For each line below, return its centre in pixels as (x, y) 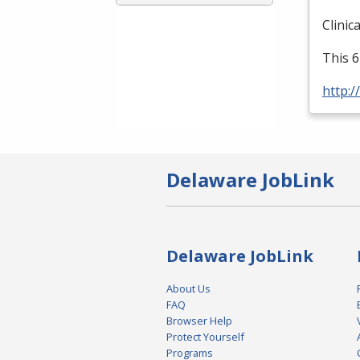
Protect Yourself (205, 337)
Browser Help (199, 321)
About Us (188, 289)
